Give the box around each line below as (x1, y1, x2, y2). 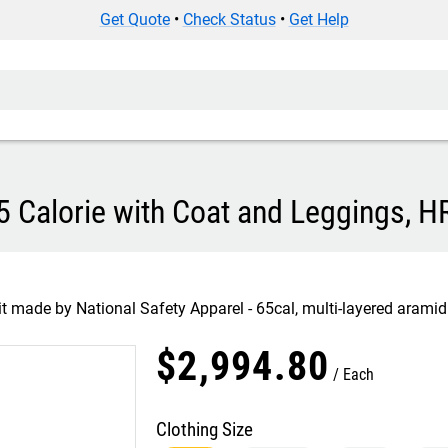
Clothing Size (156, 418, 253, 441)
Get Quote (99, 10, 170, 29)
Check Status (182, 10, 276, 29)
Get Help (288, 10, 349, 29)
